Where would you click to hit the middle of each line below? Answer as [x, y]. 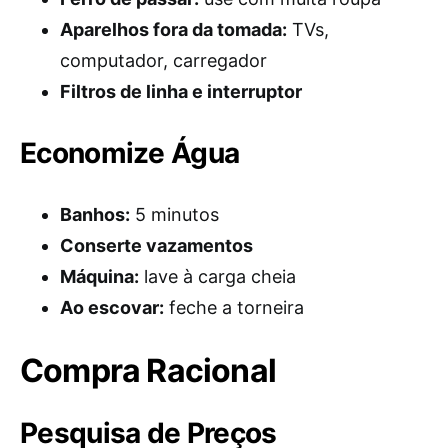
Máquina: [99, 276]
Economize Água [130, 153]
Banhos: [95, 214]
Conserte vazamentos [156, 245]
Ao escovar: [112, 307]
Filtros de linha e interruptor [181, 91]
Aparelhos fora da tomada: [173, 29]
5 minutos [174, 214]
